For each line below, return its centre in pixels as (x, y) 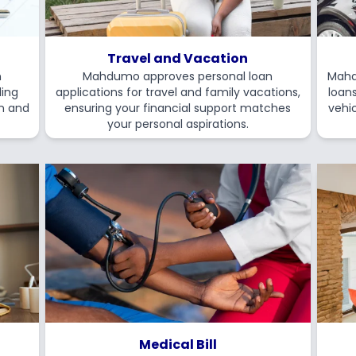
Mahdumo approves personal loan (178, 76)
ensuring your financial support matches (178, 108)
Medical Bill (178, 344)
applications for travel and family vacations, (178, 92)
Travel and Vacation (178, 58)
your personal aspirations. (178, 124)
